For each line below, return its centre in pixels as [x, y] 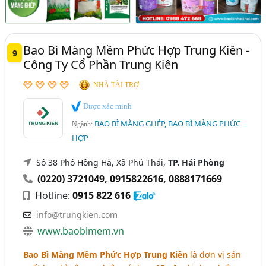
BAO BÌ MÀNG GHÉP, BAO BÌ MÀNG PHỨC [168, 123]
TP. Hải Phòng [197, 162]
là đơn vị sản [215, 254]
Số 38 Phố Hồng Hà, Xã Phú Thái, [102, 162]
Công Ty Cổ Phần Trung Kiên [101, 64]
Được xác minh [107, 106]
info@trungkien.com [77, 214]
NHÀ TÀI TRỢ [116, 85]
